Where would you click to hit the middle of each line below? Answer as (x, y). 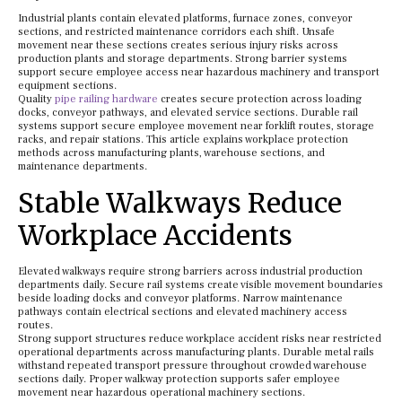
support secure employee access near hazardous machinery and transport (199, 72)
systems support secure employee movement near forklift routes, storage (196, 126)
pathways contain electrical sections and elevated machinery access (183, 312)
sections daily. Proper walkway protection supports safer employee (179, 379)
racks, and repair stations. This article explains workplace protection (183, 140)
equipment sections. (67, 86)
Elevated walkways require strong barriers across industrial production (190, 271)
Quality (36, 99)
